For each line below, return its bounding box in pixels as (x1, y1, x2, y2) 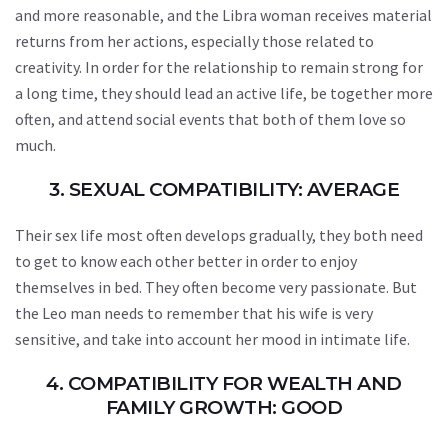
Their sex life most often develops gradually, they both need (15, 225, 423, 245)
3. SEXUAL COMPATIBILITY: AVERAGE (49, 178, 399, 201)
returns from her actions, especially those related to (15, 31, 374, 51)
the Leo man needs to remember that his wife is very (15, 303, 373, 323)
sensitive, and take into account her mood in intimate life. (15, 329, 410, 349)
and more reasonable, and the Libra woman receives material (15, 5, 432, 25)
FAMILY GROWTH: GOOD (105, 396, 343, 419)
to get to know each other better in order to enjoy (15, 251, 357, 271)
